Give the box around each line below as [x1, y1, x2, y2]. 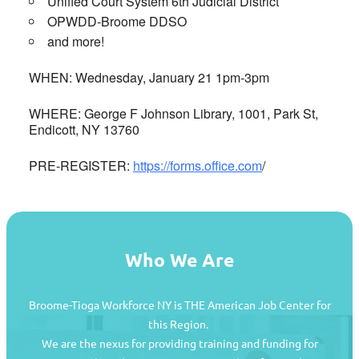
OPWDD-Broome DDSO [47, 12, 187, 31]
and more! [47, 32, 104, 51]
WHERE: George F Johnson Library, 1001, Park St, [29, 104, 318, 123]
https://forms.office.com [133, 156, 262, 175]
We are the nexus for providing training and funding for [41, 336, 318, 351]
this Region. [148, 317, 211, 332]
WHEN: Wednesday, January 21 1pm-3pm [29, 68, 269, 87]
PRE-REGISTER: [29, 156, 133, 175]
